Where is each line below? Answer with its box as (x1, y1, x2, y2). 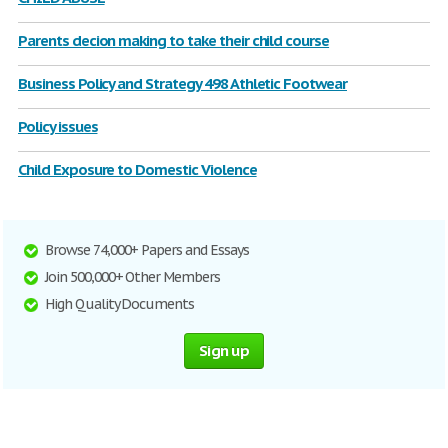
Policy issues (18, 117, 98, 136)
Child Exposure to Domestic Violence (18, 160, 257, 179)
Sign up (199, 341, 249, 360)
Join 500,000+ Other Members (45, 268, 220, 286)
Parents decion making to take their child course (18, 31, 330, 50)
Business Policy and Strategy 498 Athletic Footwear (18, 74, 347, 93)
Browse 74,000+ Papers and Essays (45, 241, 249, 259)
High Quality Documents (45, 295, 195, 313)
